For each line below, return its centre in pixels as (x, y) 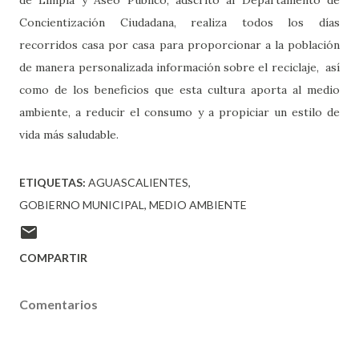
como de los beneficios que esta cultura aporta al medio (179, 89)
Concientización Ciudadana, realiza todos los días (179, 22)
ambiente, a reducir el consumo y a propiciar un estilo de (179, 112)
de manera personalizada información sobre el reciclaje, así (179, 67)
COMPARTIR (53, 257)
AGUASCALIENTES (138, 182)
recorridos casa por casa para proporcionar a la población (179, 44)
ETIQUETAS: (52, 182)
